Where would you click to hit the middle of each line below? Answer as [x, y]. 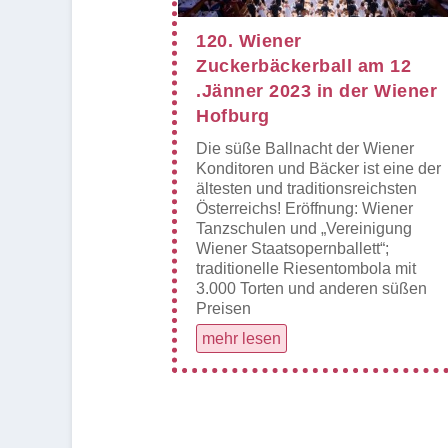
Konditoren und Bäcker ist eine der [318, 169]
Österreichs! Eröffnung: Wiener [304, 209]
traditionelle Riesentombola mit [306, 269]
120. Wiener [249, 41]
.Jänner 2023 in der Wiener [316, 91]
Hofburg [233, 116]
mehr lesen [241, 339]
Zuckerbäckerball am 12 [303, 66]
